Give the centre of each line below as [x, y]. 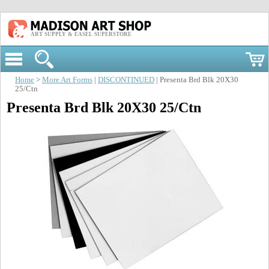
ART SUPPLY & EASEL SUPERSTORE [81, 34]
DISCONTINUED [126, 80]
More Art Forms [67, 80]
